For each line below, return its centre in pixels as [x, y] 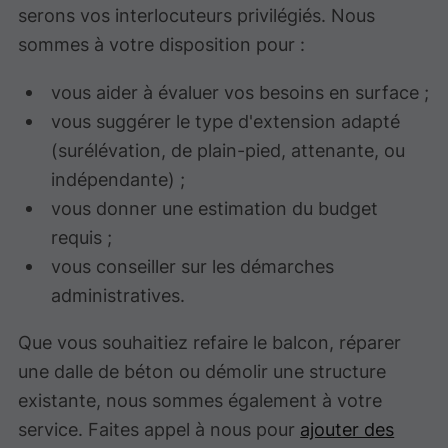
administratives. [118, 294]
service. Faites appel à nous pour [159, 428]
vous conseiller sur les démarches [193, 265]
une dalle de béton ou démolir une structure [202, 370]
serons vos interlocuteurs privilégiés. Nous [197, 15]
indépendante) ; [118, 178]
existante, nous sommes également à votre [200, 399]
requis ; [82, 236]
